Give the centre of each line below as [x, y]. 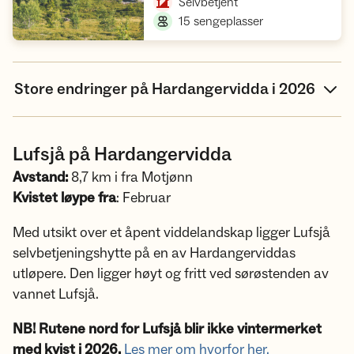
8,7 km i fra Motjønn [130, 177]
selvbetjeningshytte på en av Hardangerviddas [154, 253]
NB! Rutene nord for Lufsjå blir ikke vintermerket [167, 329]
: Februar [143, 198]
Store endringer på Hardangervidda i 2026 [165, 89]
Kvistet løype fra [64, 198]
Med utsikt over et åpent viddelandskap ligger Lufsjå [171, 233]
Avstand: [40, 177]
